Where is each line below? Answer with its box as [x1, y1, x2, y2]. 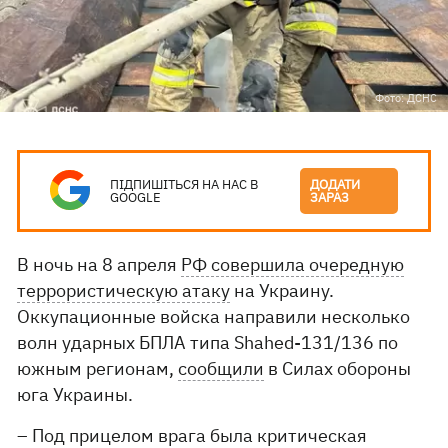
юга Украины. [17, 383, 134, 406]
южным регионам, [17, 357, 179, 380]
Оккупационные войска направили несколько [17, 305, 411, 328]
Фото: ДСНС [375, 91, 437, 105]
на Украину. [230, 279, 335, 302]
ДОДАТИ [310, 176, 361, 193]
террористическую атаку [17, 279, 231, 302]
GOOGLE [110, 189, 162, 206]
